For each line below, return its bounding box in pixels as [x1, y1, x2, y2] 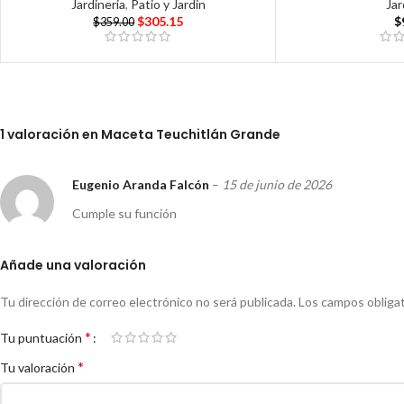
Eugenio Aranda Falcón [72, 177, 212, 193]
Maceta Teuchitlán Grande [101, 125, 280, 144]
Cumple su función [72, 206, 177, 222]
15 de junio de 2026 [222, 177, 332, 193]
